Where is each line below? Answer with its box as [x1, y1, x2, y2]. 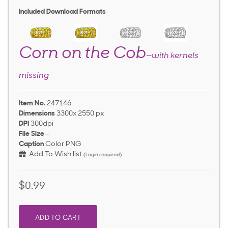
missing [19, 72, 49, 80]
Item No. [19, 100, 45, 108]
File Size [19, 130, 44, 138]
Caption [19, 140, 44, 149]
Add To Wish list [26, 151, 82, 159]
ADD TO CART [35, 215, 81, 222]
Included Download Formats [19, 8, 106, 16]
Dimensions [19, 110, 55, 118]
